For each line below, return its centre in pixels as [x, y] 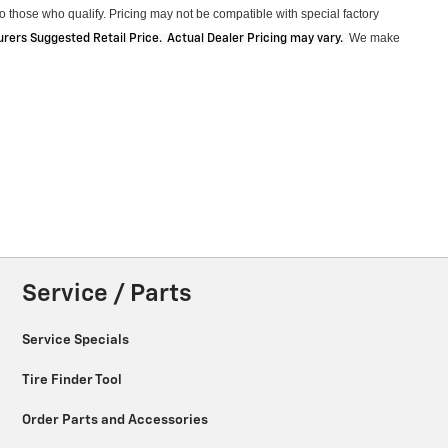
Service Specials [77, 339]
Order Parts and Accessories [116, 419]
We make [374, 38]
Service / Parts [107, 294]
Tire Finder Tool [73, 379]
